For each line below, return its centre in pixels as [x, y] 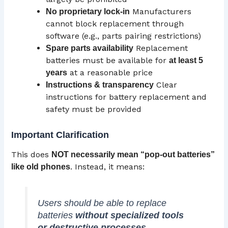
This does [32, 155]
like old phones [41, 167]
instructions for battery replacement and [126, 97]
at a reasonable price [110, 73]
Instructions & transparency [100, 85]
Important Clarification [60, 135]
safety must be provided [94, 109]
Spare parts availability [90, 48]
